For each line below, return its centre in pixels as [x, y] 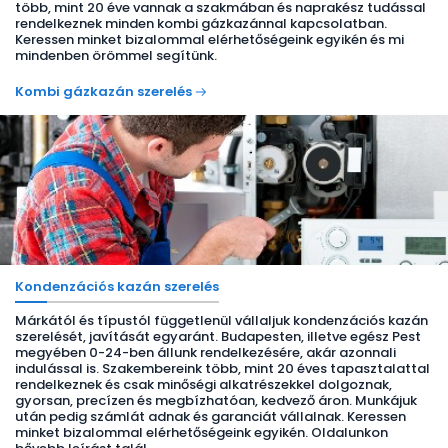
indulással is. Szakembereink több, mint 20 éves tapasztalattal [222, 368]
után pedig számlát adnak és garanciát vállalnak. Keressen [210, 416]
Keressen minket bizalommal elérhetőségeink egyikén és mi [209, 39]
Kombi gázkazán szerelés [103, 91]
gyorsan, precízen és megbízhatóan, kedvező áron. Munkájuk [216, 400]
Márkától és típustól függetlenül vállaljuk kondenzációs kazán [221, 320]
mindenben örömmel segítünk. [116, 55]
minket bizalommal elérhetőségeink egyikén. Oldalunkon [201, 432]
